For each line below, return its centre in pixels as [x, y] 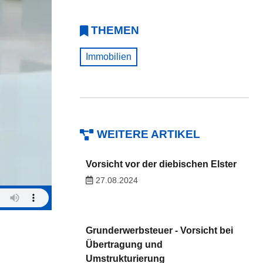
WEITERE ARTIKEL [149, 134]
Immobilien [109, 57]
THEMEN [115, 30]
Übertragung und [124, 244]
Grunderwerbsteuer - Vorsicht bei [159, 230]
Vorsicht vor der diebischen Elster [161, 164]
